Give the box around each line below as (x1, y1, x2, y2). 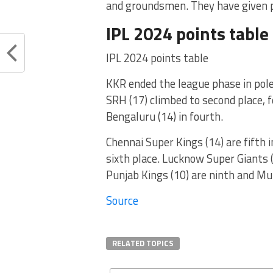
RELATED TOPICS (112, 237, 174, 249)
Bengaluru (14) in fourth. (106, 108, 223, 125)
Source (106, 192, 138, 209)
